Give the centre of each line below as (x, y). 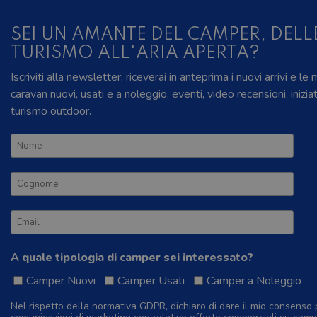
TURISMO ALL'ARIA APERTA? (135, 54)
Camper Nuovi (61, 281)
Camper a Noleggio (254, 281)
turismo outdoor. (51, 111)
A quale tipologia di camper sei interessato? (132, 258)
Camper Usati (151, 281)
